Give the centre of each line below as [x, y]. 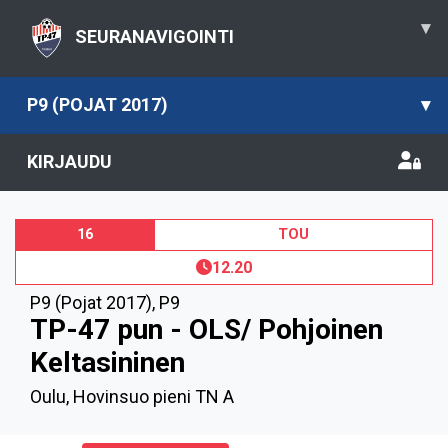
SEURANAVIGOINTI [154, 36]
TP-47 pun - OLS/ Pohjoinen [206, 329]
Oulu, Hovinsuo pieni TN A [132, 396]
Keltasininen [107, 362]
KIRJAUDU [69, 161]
